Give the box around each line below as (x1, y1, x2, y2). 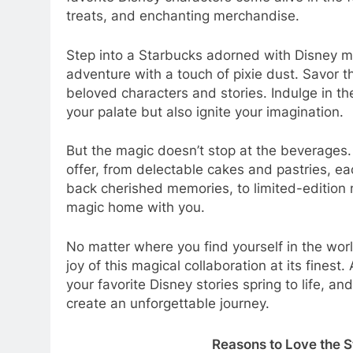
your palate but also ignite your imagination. (66, 103, 344, 120)
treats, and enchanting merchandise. (66, 8, 299, 24)
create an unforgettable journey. (66, 295, 269, 311)
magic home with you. (66, 199, 205, 216)
